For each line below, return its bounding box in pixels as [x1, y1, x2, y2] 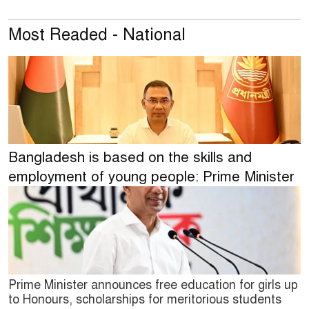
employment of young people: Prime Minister [8, 167, 295, 186]
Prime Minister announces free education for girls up [8, 277, 298, 292]
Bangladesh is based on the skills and [8, 148, 252, 166]
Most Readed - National [8, 23, 186, 45]
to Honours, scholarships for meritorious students [8, 291, 281, 307]
